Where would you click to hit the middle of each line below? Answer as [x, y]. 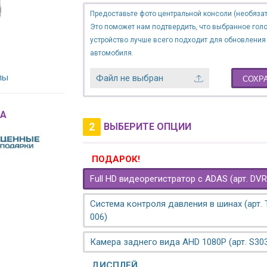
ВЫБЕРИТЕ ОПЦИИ [148, 127]
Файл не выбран [130, 78]
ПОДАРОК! [116, 159]
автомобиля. [112, 53]
